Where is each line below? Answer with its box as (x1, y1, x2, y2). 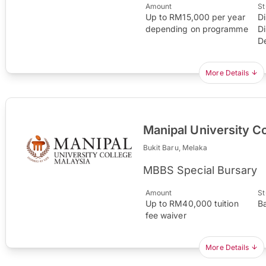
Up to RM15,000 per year (145, 11, 245, 22)
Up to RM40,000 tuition (145, 198, 239, 208)
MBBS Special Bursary (142, 163, 258, 176)
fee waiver (145, 210, 186, 220)
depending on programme (145, 23, 248, 34)
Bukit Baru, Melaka (142, 142, 208, 152)
